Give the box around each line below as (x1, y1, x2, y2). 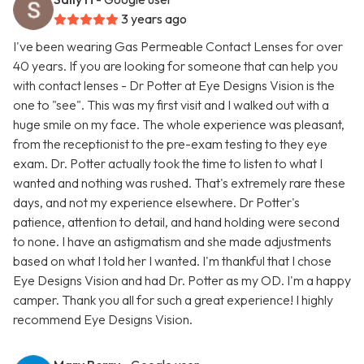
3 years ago (121, 11, 187, 28)
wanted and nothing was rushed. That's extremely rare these (13, 175, 345, 192)
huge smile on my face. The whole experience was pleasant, (13, 116, 344, 133)
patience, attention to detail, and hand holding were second (13, 214, 340, 231)
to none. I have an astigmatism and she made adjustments (13, 233, 331, 250)
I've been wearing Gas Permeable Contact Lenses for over (13, 38, 343, 55)
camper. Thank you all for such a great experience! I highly (13, 292, 333, 309)
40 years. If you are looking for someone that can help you (13, 58, 338, 75)
